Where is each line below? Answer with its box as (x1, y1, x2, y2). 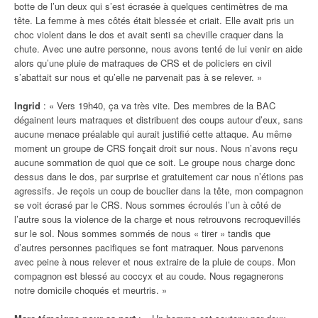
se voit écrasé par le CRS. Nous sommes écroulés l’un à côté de (14, 197, 281, 212)
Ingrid (14, 98, 40, 112)
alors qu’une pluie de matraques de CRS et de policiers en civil (14, 55, 272, 70)
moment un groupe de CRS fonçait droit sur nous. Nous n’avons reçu (14, 141, 297, 155)
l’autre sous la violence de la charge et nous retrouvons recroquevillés (14, 212, 301, 226)
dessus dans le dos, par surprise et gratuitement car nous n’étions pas (14, 169, 304, 183)
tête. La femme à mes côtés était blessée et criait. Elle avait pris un (14, 13, 294, 27)
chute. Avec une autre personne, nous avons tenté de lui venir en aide (14, 41, 302, 55)
